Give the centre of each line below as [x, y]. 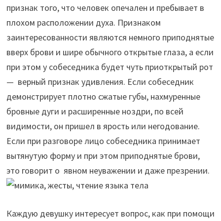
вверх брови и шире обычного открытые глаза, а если [110, 52]
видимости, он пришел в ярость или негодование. [103, 126]
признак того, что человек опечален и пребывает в [105, 7]
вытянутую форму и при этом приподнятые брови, [103, 155]
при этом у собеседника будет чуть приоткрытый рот [110, 67]
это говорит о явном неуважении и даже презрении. [108, 170]
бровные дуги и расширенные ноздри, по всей [95, 111]
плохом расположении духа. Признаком [83, 22]
